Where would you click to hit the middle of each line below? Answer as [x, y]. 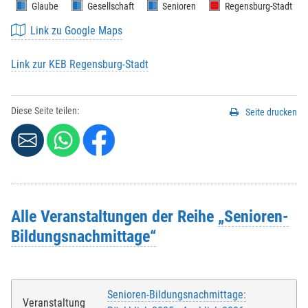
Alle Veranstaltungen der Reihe [114, 217]
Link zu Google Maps [77, 31]
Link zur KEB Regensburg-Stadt [80, 65]
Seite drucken [271, 112]
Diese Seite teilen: [45, 111]
